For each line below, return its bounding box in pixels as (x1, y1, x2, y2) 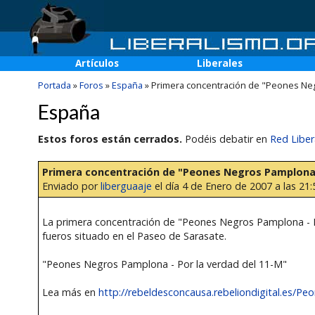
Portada (37, 79, 71, 91)
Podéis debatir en (181, 131, 270, 146)
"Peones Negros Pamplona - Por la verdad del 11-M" (41, 257, 287, 271)
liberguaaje (100, 179, 152, 193)
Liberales (197, 57, 243, 70)
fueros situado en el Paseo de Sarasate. (41, 229, 226, 243)
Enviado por (41, 179, 101, 193)
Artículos (75, 57, 119, 70)
